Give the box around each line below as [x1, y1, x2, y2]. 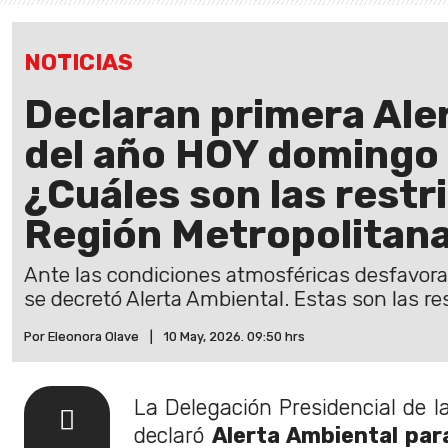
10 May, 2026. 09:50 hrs [164, 329, 305, 344]
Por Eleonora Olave [24, 329, 139, 344]
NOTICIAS [24, 49, 133, 76]
